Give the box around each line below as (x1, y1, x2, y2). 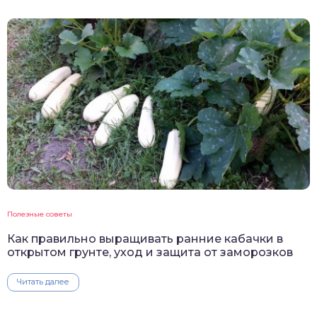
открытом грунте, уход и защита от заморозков (7, 245, 293, 259)
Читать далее (17, 276, 69, 287)
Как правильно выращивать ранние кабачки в (7, 231, 283, 246)
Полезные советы (7, 209, 72, 219)
